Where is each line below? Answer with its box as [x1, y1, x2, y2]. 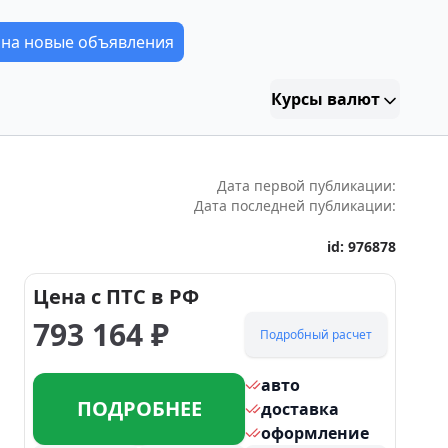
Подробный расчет [260, 325, 373, 343]
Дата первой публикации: [217, 176, 396, 195]
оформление [261, 422, 370, 444]
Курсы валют [270, 88, 380, 110]
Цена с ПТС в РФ [33, 283, 199, 310]
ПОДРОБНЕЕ [76, 395, 202, 422]
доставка [261, 398, 340, 420]
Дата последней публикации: [194, 196, 396, 215]
